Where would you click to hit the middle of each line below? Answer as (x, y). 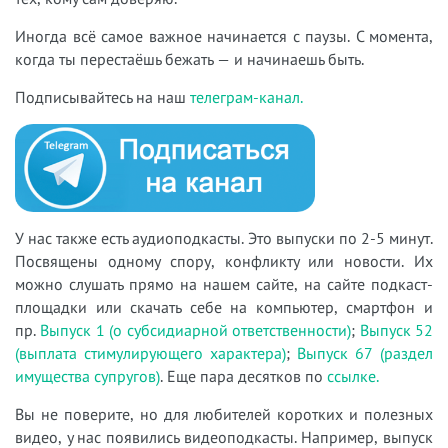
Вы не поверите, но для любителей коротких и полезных (224, 413)
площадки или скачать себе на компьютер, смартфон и (224, 306)
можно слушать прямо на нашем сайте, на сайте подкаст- (224, 283)
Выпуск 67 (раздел (365, 352)
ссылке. (353, 375)
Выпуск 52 (396, 329)
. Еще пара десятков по (243, 375)
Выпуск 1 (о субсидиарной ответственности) (196, 329)
